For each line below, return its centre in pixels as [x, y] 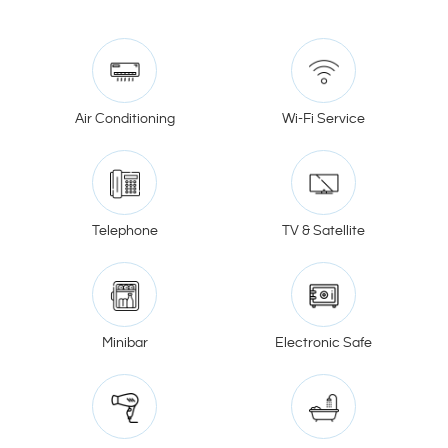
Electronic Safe [323, 343]
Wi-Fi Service [323, 119]
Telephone [124, 231]
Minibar [124, 343]
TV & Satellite [323, 231]
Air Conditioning [124, 119]
